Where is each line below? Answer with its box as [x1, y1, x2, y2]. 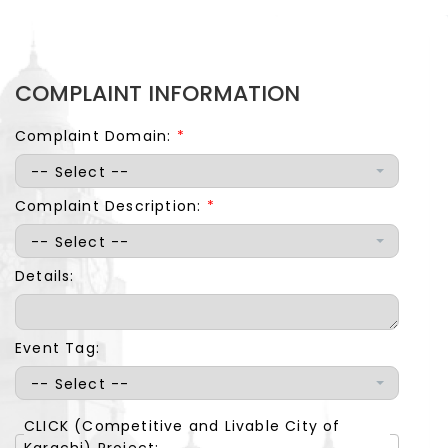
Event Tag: [15, 338, 100, 358]
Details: [15, 266, 75, 286]
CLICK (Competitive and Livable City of [24, 416, 341, 436]
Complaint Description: [15, 196, 207, 216]
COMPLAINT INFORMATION [15, 78, 300, 109]
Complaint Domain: [15, 126, 177, 146]
